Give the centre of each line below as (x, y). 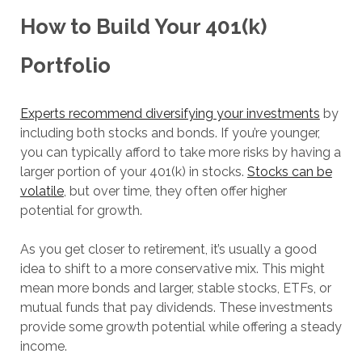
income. (43, 346)
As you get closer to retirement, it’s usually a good (168, 249)
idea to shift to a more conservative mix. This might (172, 268)
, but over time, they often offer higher (175, 191)
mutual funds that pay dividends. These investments (176, 307)
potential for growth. (81, 210)
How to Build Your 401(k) (143, 26)
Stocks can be (289, 171)
